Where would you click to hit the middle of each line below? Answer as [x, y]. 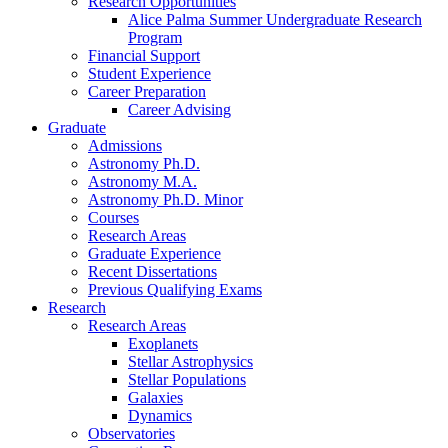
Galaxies [155, 398]
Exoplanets [163, 344]
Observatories [131, 434]
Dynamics [160, 416]
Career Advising [179, 110]
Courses [113, 218]
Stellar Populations [187, 380]
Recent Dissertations [152, 272]
